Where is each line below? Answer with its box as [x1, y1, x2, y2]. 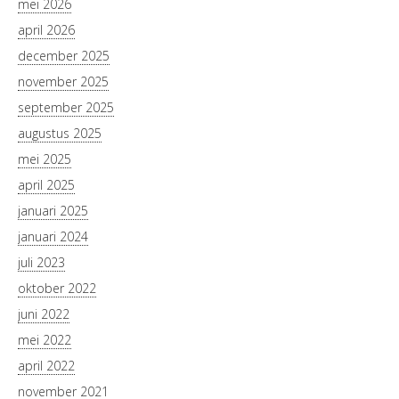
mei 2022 [18, 331, 71, 349]
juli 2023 [18, 254, 65, 272]
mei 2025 [18, 151, 71, 168]
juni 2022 [18, 305, 69, 323]
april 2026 [18, 21, 75, 39]
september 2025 [18, 99, 114, 117]
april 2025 [18, 176, 75, 194]
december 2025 [18, 47, 110, 65]
